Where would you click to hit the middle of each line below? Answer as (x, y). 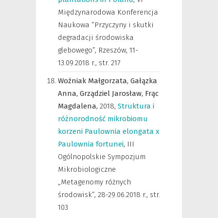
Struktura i (136, 106)
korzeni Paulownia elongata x (109, 131)
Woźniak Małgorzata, (94, 81)
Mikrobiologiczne (87, 169)
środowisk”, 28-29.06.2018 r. (102, 195)
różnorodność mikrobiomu (103, 119)
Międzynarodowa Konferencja (108, 12)
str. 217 (110, 63)
